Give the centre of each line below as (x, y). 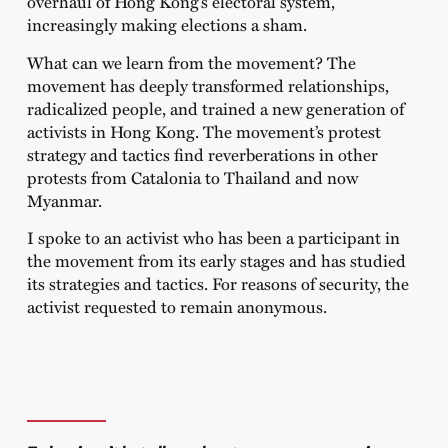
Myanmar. (64, 199)
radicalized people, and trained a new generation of (215, 107)
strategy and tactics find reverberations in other (202, 153)
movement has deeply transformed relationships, (207, 84)
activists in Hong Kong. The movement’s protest (203, 130)
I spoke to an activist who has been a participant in (213, 237)
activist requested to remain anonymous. (176, 306)
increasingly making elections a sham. (166, 24)
